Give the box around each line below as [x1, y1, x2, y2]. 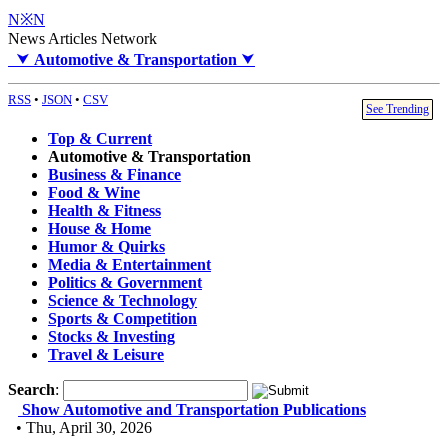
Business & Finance [48, 166, 181, 184]
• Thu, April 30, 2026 [8, 419, 152, 437]
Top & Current [48, 130, 152, 148]
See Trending [366, 102, 429, 116]
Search [8, 381, 55, 399]
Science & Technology [48, 292, 197, 310]
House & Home [48, 220, 151, 238]
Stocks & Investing [48, 328, 175, 346]
